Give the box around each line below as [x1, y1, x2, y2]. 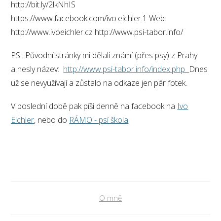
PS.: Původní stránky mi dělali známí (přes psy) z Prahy [11, 49, 198, 61]
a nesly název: [11, 63, 64, 74]
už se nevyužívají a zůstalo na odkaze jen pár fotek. [11, 77, 187, 88]
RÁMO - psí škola [69, 114, 129, 125]
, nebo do [34, 114, 70, 125]
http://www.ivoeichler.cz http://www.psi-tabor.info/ [11, 26, 184, 37]
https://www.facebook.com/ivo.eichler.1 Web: [11, 12, 167, 24]
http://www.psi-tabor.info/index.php [63, 63, 189, 74]
